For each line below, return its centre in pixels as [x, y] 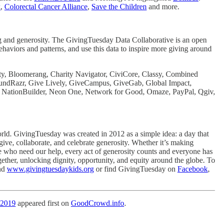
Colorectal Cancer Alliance [46, 6]
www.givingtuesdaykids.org [50, 169]
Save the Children [119, 6]
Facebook [193, 169]
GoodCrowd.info [98, 203]
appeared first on [43, 203]
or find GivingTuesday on [136, 169]
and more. [163, 6]
